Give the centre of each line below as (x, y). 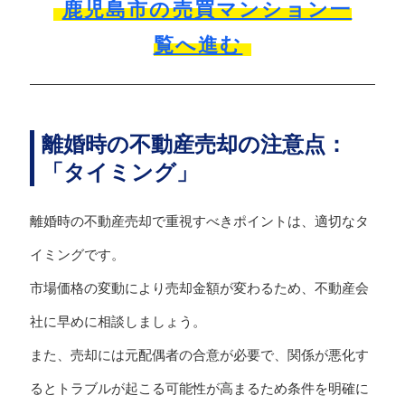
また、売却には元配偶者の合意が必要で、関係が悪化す (199, 355)
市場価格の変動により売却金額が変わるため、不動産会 (199, 288)
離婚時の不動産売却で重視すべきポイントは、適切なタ (199, 221)
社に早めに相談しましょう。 (118, 322)
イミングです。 (77, 255)
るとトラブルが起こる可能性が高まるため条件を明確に (199, 389)
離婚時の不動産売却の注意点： (194, 145)
